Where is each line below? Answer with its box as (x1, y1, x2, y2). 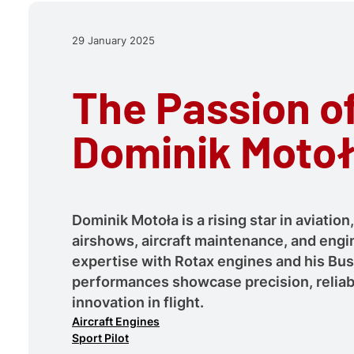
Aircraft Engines (72, 314, 160, 329)
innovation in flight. (72, 294, 205, 311)
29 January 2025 (72, 34, 156, 47)
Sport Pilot (72, 331, 130, 345)
